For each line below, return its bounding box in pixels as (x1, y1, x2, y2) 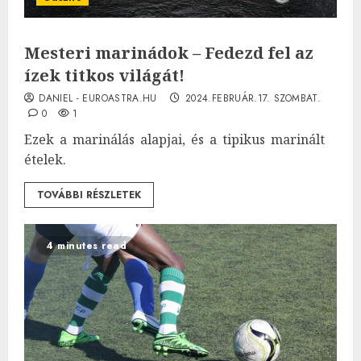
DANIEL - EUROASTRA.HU (39, 90, 157, 106)
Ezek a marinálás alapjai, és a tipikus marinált (24, 130, 325, 148)
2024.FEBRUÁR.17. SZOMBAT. (185, 90, 321, 106)
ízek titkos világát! (24, 64, 185, 86)
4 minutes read (46, 238, 127, 253)
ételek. (24, 150, 66, 168)
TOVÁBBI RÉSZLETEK (37, 187, 141, 202)
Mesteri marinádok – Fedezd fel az (24, 41, 313, 64)
